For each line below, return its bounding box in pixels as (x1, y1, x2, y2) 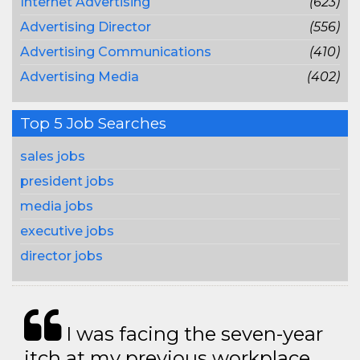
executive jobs (20, 223, 114, 239)
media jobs (20, 198, 93, 214)
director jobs (20, 248, 103, 264)
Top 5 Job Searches (20, 114, 166, 133)
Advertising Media (20, 69, 139, 84)
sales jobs (20, 149, 85, 164)
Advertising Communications (20, 44, 211, 59)
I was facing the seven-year (61, 322, 323, 346)
